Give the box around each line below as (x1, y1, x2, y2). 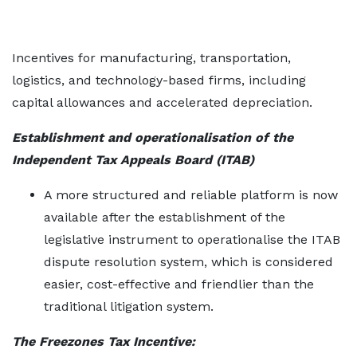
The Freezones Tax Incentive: (12, 334, 195, 349)
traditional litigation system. (44, 299, 214, 314)
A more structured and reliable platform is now (44, 187, 338, 202)
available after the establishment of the (44, 210, 285, 225)
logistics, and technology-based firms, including (12, 73, 306, 88)
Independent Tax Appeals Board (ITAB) (12, 152, 254, 167)
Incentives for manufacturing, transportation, (12, 50, 291, 65)
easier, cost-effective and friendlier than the (44, 277, 314, 292)
